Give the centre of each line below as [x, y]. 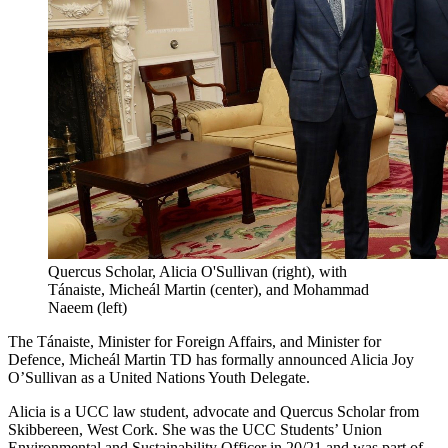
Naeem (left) [87, 308]
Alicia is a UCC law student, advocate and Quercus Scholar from [213, 412]
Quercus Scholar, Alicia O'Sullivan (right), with [197, 272]
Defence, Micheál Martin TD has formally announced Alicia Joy [211, 360]
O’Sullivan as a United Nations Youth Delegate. [159, 378]
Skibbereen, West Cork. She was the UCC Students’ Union [195, 430]
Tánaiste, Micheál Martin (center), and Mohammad [208, 290]
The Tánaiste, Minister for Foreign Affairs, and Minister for [194, 342]
